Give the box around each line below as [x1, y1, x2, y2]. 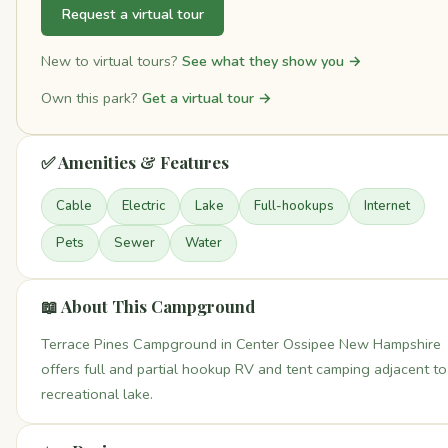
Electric [122, 197, 165, 216]
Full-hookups [254, 197, 334, 216]
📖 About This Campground [41, 295, 255, 318]
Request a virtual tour [61, 3, 204, 24]
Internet [364, 197, 410, 216]
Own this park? [41, 88, 142, 109]
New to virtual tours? [41, 51, 182, 71]
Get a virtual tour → [142, 88, 272, 109]
